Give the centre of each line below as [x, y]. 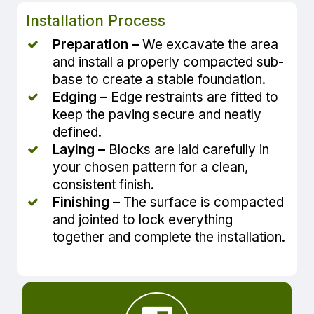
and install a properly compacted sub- [169, 62]
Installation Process [96, 20]
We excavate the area [211, 44]
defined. [77, 132]
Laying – [81, 149]
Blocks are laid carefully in [189, 149]
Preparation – [98, 44]
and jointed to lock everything [143, 219]
